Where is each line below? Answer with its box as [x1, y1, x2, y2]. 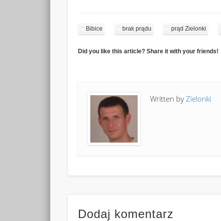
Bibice [86, 25, 103, 33]
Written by [150, 94, 186, 104]
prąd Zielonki [171, 25, 207, 33]
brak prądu [122, 25, 152, 33]
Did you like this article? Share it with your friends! [78, 48, 219, 55]
